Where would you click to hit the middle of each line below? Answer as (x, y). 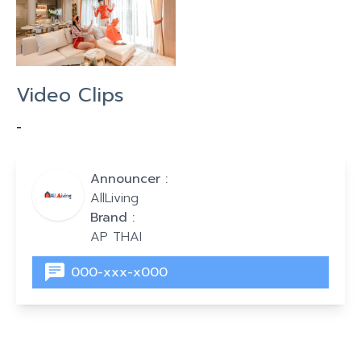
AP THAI (116, 237)
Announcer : (129, 179)
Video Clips (70, 95)
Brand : (112, 218)
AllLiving (114, 198)
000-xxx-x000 (119, 272)
